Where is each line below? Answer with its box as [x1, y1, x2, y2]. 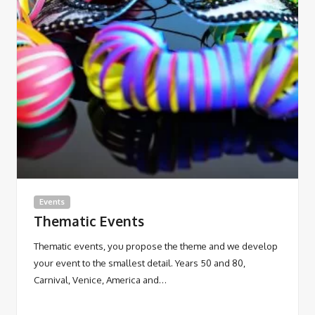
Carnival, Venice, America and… [34, 274, 167, 286]
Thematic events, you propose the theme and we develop [34, 240, 278, 252]
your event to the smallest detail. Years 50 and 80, [34, 257, 245, 269]
